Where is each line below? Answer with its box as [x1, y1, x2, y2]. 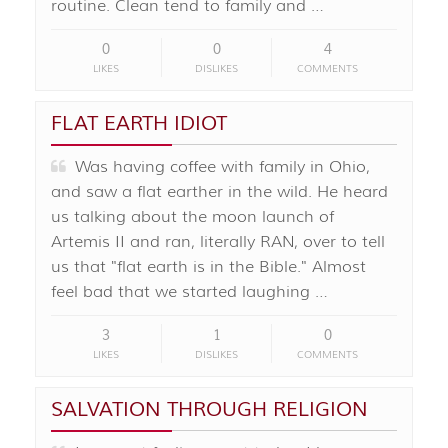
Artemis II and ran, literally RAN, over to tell [51, 232, 385, 253]
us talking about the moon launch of [51, 207, 334, 228]
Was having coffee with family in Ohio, [66, 157, 370, 178]
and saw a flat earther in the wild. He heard [51, 182, 388, 203]
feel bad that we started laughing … [51, 282, 328, 303]
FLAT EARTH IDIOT [51, 111, 227, 137]
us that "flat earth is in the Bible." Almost [51, 257, 366, 278]
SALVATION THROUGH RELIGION [51, 397, 368, 423]
